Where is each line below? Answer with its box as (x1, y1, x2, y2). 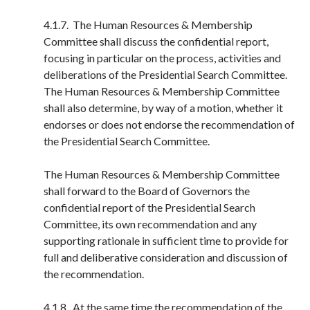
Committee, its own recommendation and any (44, 217, 257, 230)
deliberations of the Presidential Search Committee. (44, 68, 287, 81)
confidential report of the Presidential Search (44, 201, 255, 214)
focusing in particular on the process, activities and (44, 51, 281, 64)
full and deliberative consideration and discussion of (44, 250, 288, 264)
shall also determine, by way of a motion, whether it (44, 101, 283, 114)
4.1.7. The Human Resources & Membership (44, 18, 253, 31)
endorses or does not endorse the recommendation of (44, 118, 295, 131)
